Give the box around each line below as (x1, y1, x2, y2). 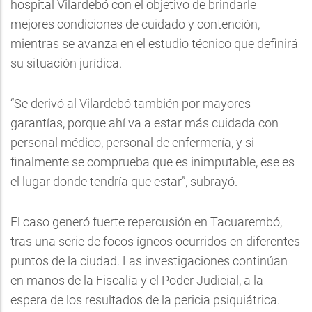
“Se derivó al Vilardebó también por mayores (10, 95, 251, 111)
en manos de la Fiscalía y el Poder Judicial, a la (10, 272, 263, 288)
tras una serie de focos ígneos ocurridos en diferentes (10, 233, 300, 249)
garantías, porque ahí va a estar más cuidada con (10, 115, 279, 130)
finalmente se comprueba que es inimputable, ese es (10, 154, 295, 169)
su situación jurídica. (10, 55, 122, 70)
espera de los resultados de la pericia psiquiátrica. (10, 292, 280, 307)
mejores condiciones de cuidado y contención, (10, 16, 260, 31)
